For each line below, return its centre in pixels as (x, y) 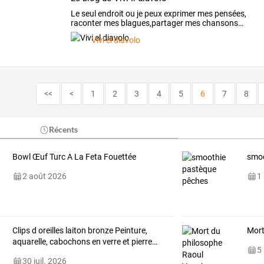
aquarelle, (30, 242)
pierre (141, 242)
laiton (75, 231)
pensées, (230, 14)
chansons (220, 23)
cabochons (69, 242)
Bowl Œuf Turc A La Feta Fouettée (74, 157)
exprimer (179, 14)
